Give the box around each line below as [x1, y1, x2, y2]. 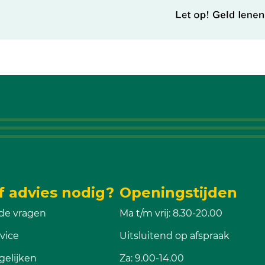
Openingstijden [119, 184, 237, 201]
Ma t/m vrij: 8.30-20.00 [119, 208, 222, 219]
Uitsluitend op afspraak [119, 230, 230, 241]
